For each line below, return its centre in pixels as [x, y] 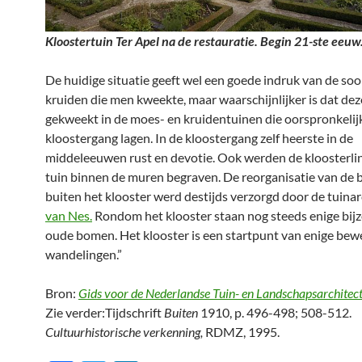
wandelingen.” [84, 255]
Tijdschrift [135, 313]
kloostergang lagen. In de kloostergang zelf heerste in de [199, 138]
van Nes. [69, 216]
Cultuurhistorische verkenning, [124, 332]
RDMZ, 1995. [241, 332]
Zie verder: [75, 313]
